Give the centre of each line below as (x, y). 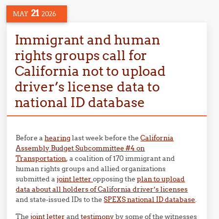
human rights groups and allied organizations (91, 168)
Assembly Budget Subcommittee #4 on (80, 148)
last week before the (106, 138)
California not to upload (90, 71)
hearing (58, 138)
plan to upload (161, 179)
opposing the (115, 179)
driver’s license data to (87, 86)
